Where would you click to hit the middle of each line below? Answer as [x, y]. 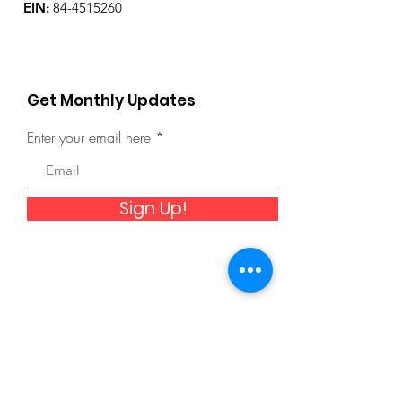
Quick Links [115, 376]
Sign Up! [153, 209]
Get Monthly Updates [111, 100]
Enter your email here [89, 137]
